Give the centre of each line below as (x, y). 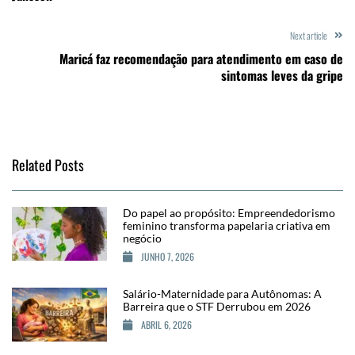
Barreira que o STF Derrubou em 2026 (217, 306)
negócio (142, 238)
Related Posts (48, 164)
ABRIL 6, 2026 (166, 324)
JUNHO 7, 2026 (168, 256)
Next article (309, 35)
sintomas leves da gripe (282, 75)
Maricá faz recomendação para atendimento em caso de (201, 58)
